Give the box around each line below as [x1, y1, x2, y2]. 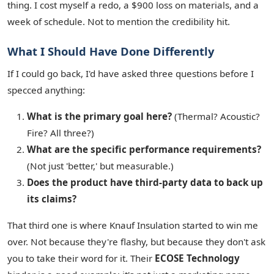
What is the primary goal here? [27, 110, 172, 122]
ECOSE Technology [155, 252, 240, 264]
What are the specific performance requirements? [27, 143, 261, 155]
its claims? [27, 193, 76, 205]
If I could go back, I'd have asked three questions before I [7, 67, 254, 80]
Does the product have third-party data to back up [27, 176, 263, 188]
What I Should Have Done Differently [7, 43, 214, 59]
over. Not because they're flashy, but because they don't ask [7, 235, 265, 248]
